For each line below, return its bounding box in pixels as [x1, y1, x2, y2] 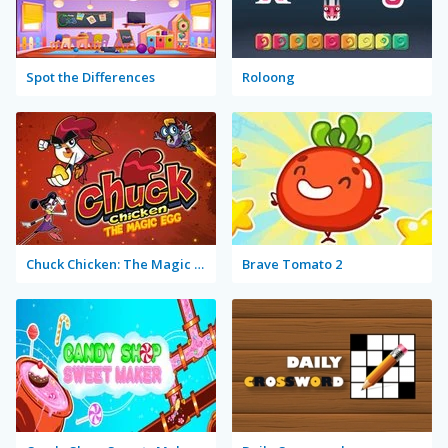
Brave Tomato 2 [242, 255, 342, 273]
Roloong [242, 68, 295, 86]
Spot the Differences [26, 68, 155, 86]
